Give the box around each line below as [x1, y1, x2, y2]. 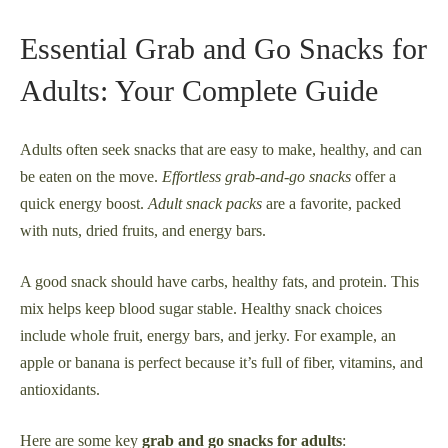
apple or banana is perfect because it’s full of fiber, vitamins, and [20, 354, 423, 372]
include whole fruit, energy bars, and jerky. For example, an [20, 327, 396, 345]
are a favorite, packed [262, 195, 401, 213]
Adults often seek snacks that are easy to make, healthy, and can [20, 141, 422, 159]
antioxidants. [20, 381, 100, 399]
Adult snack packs [148, 195, 262, 213]
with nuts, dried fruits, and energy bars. [20, 222, 266, 240]
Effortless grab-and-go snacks [162, 168, 351, 186]
